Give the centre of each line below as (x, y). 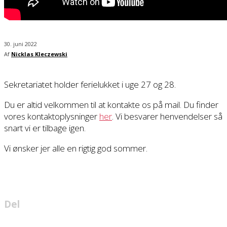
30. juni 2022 (21, 44)
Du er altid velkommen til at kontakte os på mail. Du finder (111, 105)
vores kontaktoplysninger (52, 117)
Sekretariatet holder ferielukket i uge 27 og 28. (90, 85)
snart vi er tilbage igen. (45, 128)
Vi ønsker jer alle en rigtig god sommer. (76, 148)
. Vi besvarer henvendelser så (167, 117)
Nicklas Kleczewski (39, 54)
